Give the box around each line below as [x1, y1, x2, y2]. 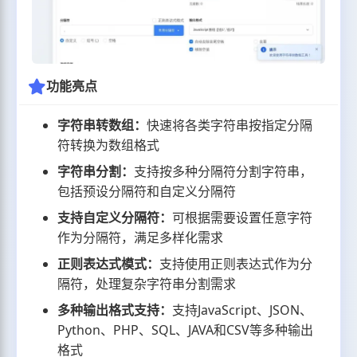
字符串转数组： [57, 116, 147, 135]
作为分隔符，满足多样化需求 [57, 229, 224, 247]
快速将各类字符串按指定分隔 [147, 116, 313, 135]
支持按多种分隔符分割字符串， [134, 163, 313, 181]
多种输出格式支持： [57, 301, 173, 320]
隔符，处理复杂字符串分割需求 [57, 275, 237, 293]
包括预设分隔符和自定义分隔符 [57, 182, 237, 201]
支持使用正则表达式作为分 [159, 255, 313, 273]
